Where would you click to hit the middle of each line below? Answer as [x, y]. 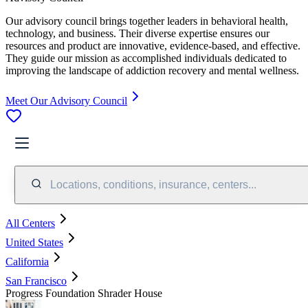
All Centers [30, 223]
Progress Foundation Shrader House [84, 293]
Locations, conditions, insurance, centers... [153, 184]
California [27, 261]
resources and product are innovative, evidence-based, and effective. [153, 45]
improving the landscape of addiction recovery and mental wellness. [152, 70]
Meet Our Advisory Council [66, 100]
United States [34, 242]
